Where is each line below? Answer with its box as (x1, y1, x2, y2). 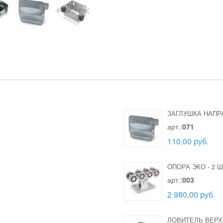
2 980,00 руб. (167, 188, 215, 200)
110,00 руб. (167, 135, 209, 147)
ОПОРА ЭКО (167, 162, 206, 171)
